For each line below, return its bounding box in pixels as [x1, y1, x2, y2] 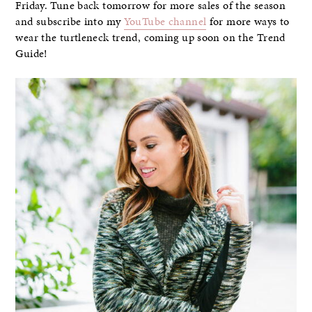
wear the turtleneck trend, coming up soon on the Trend [15, 29, 286, 45]
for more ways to [206, 13, 290, 29]
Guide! [15, 45, 47, 61]
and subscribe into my [15, 13, 124, 29]
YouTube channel [123, 13, 207, 29]
